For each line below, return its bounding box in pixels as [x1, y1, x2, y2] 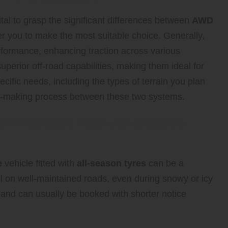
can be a [146, 158, 184, 168]
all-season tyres [77, 158, 146, 168]
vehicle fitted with [2, 158, 77, 168]
